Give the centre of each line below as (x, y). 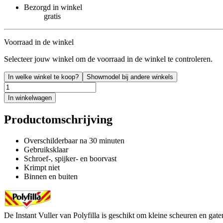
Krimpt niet (42, 167)
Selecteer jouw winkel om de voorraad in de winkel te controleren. (108, 59)
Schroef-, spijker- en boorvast (70, 158)
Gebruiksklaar (46, 149)
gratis (52, 16)
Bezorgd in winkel (53, 7)
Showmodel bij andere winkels (130, 77)
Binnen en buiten (51, 176)
